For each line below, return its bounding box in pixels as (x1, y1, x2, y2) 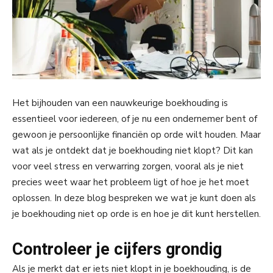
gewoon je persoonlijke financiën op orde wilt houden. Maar (12, 128, 261, 141)
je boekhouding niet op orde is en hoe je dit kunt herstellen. (12, 207, 261, 220)
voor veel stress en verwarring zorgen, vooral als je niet (12, 160, 244, 172)
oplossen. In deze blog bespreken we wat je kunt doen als (12, 191, 256, 204)
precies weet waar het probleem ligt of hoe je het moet (12, 175, 249, 188)
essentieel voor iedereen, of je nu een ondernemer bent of (12, 112, 257, 125)
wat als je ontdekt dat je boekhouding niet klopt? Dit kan (12, 144, 253, 157)
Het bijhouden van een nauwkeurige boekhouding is (12, 96, 228, 109)
